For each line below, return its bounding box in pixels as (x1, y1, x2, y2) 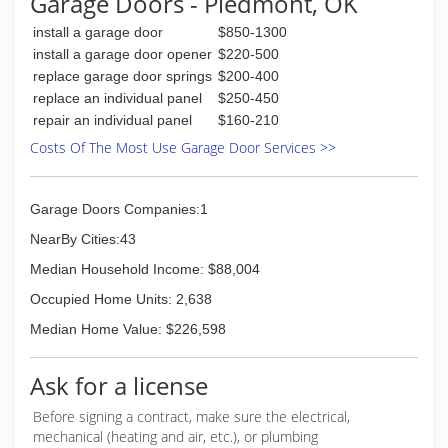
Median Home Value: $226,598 (30, 321, 226, 337)
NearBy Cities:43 (30, 231, 136, 247)
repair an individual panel (33, 112, 192, 128)
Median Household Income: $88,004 (30, 261, 260, 277)
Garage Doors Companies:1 (30, 201, 208, 217)
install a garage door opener (33, 46, 212, 62)
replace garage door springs (33, 68, 212, 84)
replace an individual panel (33, 90, 202, 106)
